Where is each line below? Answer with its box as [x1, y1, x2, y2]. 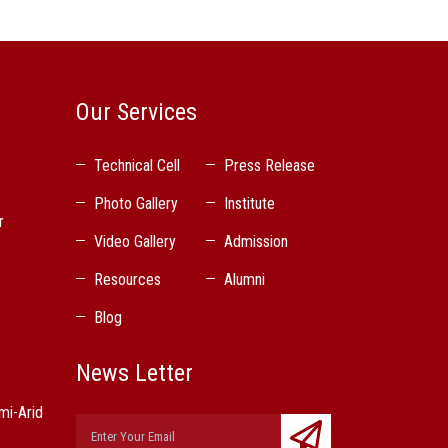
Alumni [223, 270, 265, 290]
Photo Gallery [94, 194, 178, 214]
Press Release [223, 156, 315, 176]
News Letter [76, 359, 193, 388]
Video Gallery [94, 232, 176, 252]
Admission [223, 232, 288, 252]
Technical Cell [94, 156, 180, 176]
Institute [223, 194, 275, 214]
